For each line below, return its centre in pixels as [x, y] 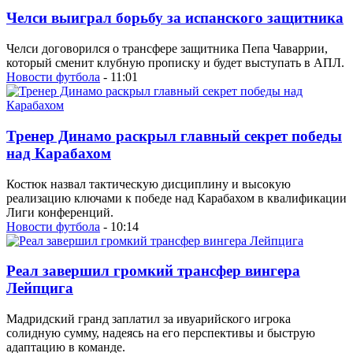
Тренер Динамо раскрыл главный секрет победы [174, 136]
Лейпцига [40, 288]
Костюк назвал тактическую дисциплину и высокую [149, 184]
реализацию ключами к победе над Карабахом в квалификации [176, 198]
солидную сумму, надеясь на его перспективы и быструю [161, 333]
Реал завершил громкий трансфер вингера [153, 271]
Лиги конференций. [60, 212]
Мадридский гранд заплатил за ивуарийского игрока [149, 318]
